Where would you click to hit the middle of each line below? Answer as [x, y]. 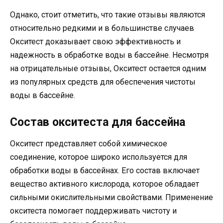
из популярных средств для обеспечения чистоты [103, 82]
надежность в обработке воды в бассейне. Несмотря [109, 55]
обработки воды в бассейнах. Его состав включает [105, 171]
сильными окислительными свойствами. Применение [111, 198]
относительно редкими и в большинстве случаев [102, 28]
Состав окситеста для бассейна [98, 122]
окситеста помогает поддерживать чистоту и [93, 211]
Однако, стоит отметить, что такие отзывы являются [108, 15]
